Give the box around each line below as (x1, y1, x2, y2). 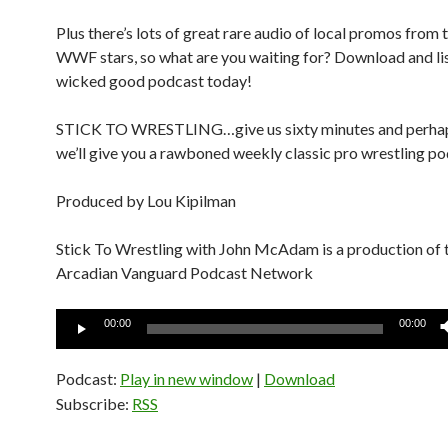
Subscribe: (56, 394, 132, 413)
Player (55, 334, 99, 353)
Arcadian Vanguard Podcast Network (56, 263, 313, 282)
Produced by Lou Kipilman (56, 191, 236, 210)
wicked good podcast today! (56, 71, 252, 90)
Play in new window (120, 369, 253, 388)
